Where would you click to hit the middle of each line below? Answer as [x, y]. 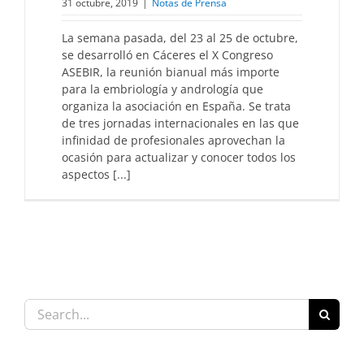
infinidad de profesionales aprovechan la [173, 140]
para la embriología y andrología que [162, 89]
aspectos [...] [96, 174]
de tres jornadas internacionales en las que [180, 123]
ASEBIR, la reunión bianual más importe [171, 72]
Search [42, 307]
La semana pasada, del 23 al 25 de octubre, [180, 38]
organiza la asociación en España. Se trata [176, 106]
